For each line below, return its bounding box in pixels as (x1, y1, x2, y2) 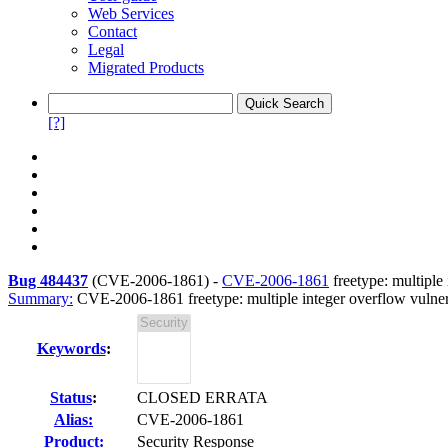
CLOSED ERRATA (137, 389, 268, 406)
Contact (88, 23, 137, 40)
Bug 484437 (8, 272, 88, 289)
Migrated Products (88, 59, 204, 76)
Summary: (8, 290, 73, 307)
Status (50, 389, 92, 406)
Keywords (36, 340, 106, 357)
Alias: (54, 411, 93, 428)
